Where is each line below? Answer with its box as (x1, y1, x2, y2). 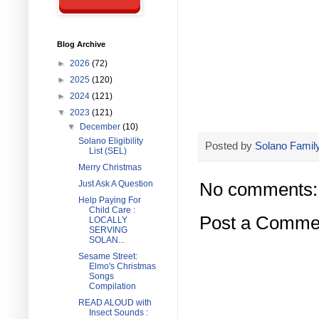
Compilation (88, 281, 136, 291)
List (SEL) (88, 146, 127, 156)
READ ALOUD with (78, 298, 152, 308)
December (80, 122, 123, 132)
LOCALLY (88, 215, 127, 225)
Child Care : (88, 205, 135, 215)
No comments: (199, 179, 318, 200)
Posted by (205, 139, 255, 152)
